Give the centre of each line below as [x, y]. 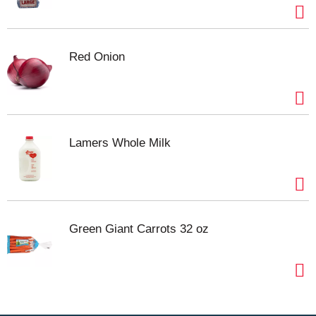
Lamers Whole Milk [120, 142]
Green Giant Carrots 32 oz [139, 229]
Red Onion [97, 56]
